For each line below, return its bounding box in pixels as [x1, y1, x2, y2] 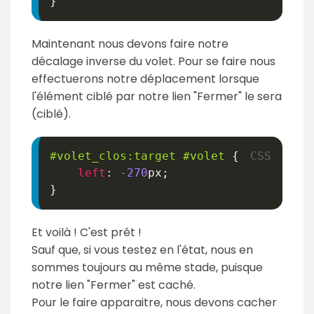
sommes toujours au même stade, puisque [32, 259, 263, 276]
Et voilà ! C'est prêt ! [32, 224, 142, 241]
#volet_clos [50, 149, 127, 163]
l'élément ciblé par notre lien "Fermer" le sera [32, 88, 282, 105]
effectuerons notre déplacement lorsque [32, 71, 259, 88]
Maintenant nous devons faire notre [32, 36, 228, 53]
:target [127, 149, 176, 163]
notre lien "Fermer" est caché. [32, 277, 196, 294]
